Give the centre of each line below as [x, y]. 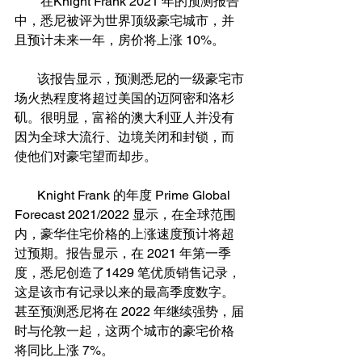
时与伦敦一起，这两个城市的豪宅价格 [124, 330]
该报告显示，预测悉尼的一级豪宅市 [26, 78]
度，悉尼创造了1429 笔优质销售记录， [128, 272]
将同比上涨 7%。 [64, 350]
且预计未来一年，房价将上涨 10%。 [120, 40]
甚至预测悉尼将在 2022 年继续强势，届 [129, 311]
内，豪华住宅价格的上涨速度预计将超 [124, 234]
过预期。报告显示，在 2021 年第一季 [123, 253]
